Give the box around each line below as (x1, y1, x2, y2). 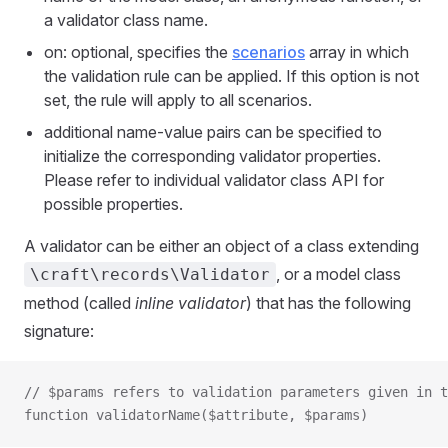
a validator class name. (44, 10, 208, 30)
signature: (24, 321, 94, 341)
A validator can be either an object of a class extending (24, 236, 419, 256)
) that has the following (246, 293, 411, 313)
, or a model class (276, 264, 401, 284)
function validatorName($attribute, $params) (24, 407, 368, 423)
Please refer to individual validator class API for (44, 170, 384, 190)
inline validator (135, 293, 246, 313)
